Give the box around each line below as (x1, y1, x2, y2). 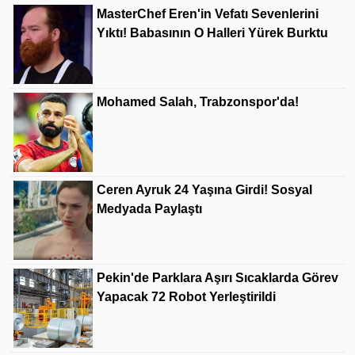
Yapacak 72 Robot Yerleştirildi (97, 289, 276, 303)
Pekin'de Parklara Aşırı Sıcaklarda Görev (97, 270, 338, 284)
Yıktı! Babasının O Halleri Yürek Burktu (97, 25, 328, 40)
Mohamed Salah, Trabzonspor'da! (97, 94, 299, 109)
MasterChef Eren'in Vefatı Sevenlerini (97, 6, 319, 21)
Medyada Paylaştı (97, 201, 202, 216)
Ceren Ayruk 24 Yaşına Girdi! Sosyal (97, 182, 312, 197)
